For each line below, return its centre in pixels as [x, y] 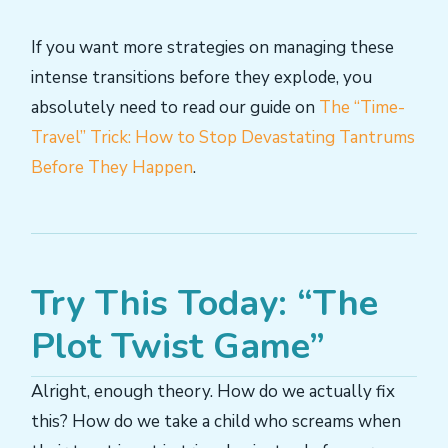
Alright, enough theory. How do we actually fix [213, 391]
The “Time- [362, 107]
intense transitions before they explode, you [201, 77]
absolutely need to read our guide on [175, 107]
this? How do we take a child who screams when [216, 421]
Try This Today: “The [204, 303]
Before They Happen [112, 167]
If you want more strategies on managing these [212, 47]
